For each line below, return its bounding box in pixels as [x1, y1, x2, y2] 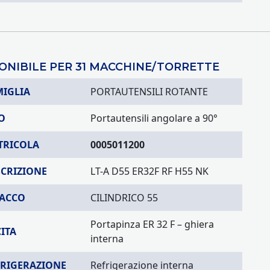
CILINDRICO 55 [90, 191, 158, 204]
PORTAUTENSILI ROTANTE [90, 85, 208, 98]
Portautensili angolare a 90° [90, 111, 218, 125]
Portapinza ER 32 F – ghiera [90, 218, 214, 231]
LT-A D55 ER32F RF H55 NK [90, 165, 209, 178]
